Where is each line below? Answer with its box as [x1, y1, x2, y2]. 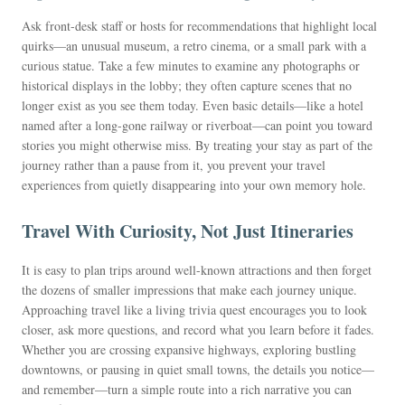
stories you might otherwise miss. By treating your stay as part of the [22, 137, 372, 154]
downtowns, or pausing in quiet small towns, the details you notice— [22, 361, 374, 378]
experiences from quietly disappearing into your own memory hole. [22, 176, 366, 193]
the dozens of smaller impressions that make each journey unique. [22, 281, 357, 298]
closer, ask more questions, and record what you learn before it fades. [22, 321, 374, 338]
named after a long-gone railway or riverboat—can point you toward [22, 117, 372, 134]
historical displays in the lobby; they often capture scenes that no [22, 77, 352, 94]
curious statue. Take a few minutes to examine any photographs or [22, 57, 360, 74]
